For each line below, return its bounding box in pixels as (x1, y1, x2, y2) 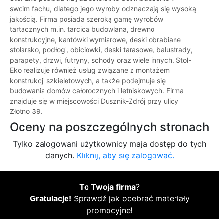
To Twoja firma (79, 182, 136, 192)
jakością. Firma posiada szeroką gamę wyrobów (10, 15, 163, 23)
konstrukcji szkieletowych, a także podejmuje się (10, 76, 166, 85)
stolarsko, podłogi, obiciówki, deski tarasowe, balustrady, (10, 45, 193, 54)
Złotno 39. (10, 107, 43, 116)
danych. (45, 151, 77, 161)
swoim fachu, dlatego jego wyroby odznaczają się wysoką (10, 4, 196, 13)
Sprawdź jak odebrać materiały (71, 194, 190, 204)
